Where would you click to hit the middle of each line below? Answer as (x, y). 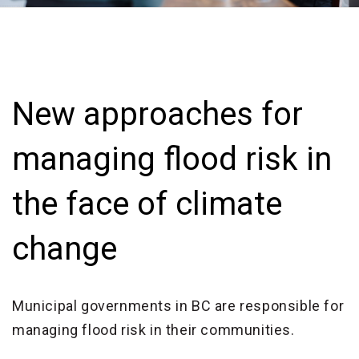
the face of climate (147, 204)
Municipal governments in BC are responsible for (178, 305)
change (65, 248)
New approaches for (157, 114)
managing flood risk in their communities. (153, 329)
